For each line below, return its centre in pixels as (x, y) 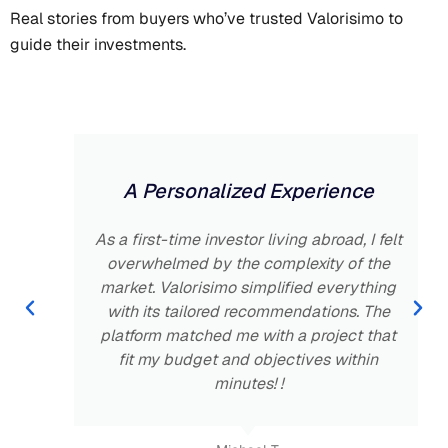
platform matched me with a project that (224, 336)
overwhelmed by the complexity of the (224, 264)
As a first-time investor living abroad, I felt (224, 240)
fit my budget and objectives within (224, 360)
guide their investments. (98, 45)
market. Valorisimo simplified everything (224, 288)
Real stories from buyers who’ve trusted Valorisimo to (206, 19)
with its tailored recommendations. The (224, 312)
